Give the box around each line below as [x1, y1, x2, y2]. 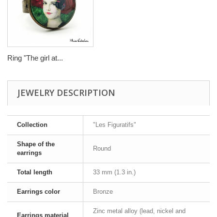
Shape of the [17, 140, 55, 148]
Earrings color [17, 188, 60, 195]
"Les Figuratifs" [93, 121, 136, 128]
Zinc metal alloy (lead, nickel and [93, 207, 186, 215]
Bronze [93, 188, 113, 195]
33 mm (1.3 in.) [93, 169, 136, 176]
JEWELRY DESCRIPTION [17, 87, 115, 98]
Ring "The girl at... [7, 54, 63, 62]
